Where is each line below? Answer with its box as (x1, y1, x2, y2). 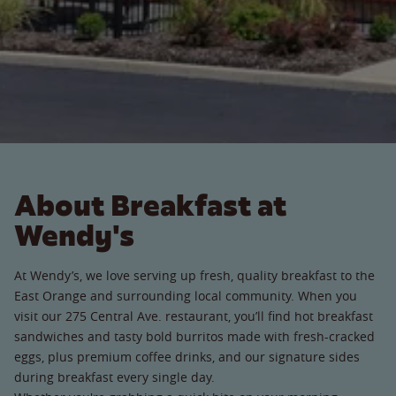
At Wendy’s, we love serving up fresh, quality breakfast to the (14, 266, 375, 284)
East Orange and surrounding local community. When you (14, 286, 357, 304)
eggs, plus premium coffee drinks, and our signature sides (14, 347, 360, 365)
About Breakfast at (14, 186, 286, 225)
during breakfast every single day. (14, 368, 229, 385)
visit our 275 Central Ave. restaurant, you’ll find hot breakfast (14, 307, 373, 324)
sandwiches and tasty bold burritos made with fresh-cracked (14, 327, 375, 345)
